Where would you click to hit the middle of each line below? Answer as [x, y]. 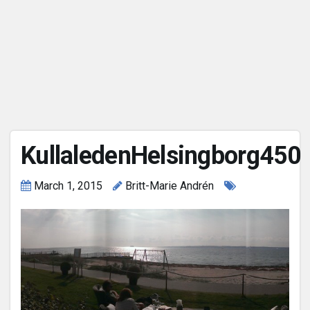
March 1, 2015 [68, 185]
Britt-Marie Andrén [168, 185]
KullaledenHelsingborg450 [161, 155]
